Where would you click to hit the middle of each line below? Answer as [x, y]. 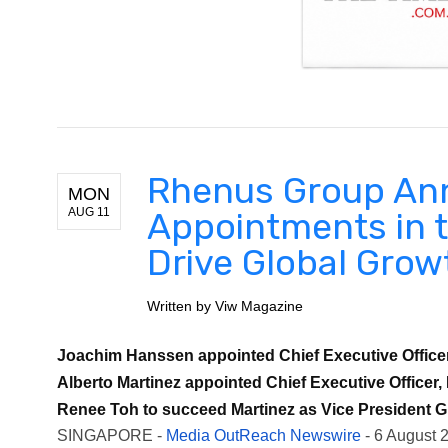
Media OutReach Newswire [263, 435]
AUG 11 [89, 211]
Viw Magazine [259, 305]
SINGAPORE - [111, 435]
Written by [181, 305]
